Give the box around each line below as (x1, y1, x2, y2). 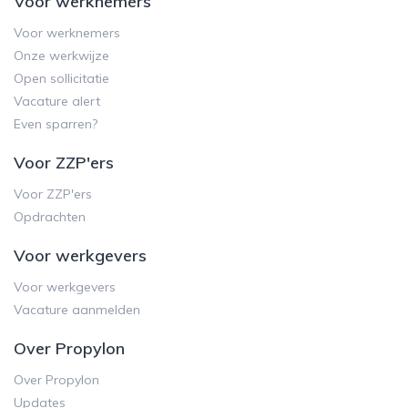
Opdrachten (14, 209, 86, 226)
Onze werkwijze (14, 47, 109, 65)
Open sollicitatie (14, 70, 109, 87)
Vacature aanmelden (14, 301, 140, 319)
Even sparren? (14, 116, 97, 133)
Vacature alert (14, 93, 100, 110)
